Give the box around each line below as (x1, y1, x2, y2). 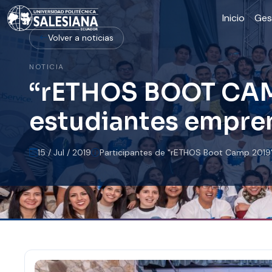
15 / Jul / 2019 (38, 147, 91, 158)
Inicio (222, 12, 245, 24)
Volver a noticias (48, 32, 114, 43)
